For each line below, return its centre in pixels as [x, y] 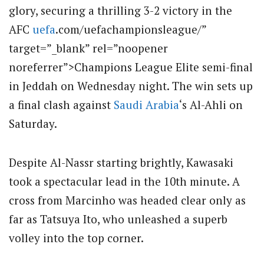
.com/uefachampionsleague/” [131, 29]
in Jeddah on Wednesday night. [89, 86]
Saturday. [33, 123]
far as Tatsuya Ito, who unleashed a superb [118, 219]
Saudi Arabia [146, 105]
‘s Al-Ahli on [211, 105]
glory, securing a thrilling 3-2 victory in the [121, 10]
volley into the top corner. [76, 238]
